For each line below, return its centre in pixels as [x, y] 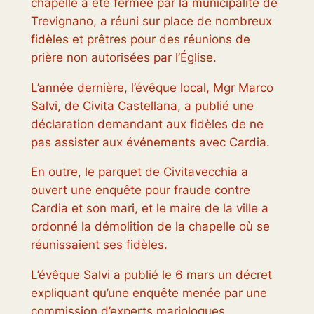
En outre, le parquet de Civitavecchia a [139, 172]
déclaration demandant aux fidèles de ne [147, 124]
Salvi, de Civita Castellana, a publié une [142, 105]
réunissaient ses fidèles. [99, 245]
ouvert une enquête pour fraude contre [140, 190]
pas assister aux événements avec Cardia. [150, 142]
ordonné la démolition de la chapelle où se [150, 227]
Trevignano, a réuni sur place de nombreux [151, 21]
